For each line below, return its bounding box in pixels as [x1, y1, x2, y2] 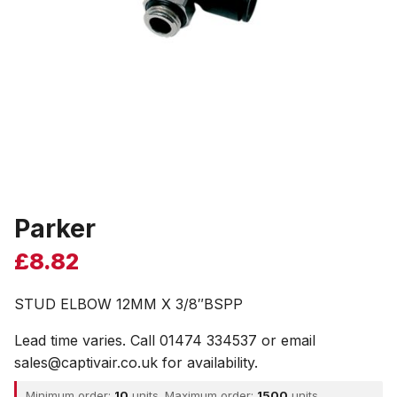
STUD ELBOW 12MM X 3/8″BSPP [14, 295, 243, 313]
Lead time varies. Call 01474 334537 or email [14, 331, 315, 349]
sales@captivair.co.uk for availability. [14, 354, 258, 371]
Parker [14, 213, 96, 244]
